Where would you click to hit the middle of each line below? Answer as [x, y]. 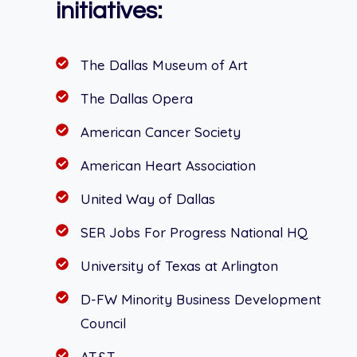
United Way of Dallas [148, 199]
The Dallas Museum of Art [164, 65]
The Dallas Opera [137, 99]
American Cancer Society [161, 132]
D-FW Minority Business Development [201, 300]
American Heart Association [168, 166]
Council [103, 324]
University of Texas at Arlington [179, 266]
